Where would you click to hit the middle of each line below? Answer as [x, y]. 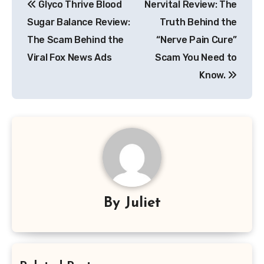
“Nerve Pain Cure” [197, 39]
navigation [59, 15]
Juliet [143, 204]
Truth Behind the [198, 22]
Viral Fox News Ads [70, 57]
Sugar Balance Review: [79, 22]
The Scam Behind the [75, 39]
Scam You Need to [196, 57]
